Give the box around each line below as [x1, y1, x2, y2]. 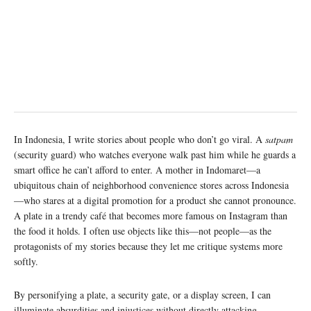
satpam [265, 132, 293, 146]
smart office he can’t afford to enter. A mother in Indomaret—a [14, 162, 260, 176]
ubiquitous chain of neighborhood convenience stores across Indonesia [14, 178, 289, 192]
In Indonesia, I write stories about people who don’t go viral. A [14, 132, 265, 146]
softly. [14, 254, 38, 268]
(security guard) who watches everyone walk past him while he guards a [14, 147, 296, 161]
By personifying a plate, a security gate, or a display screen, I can [14, 287, 271, 301]
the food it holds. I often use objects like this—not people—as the [14, 224, 271, 237]
